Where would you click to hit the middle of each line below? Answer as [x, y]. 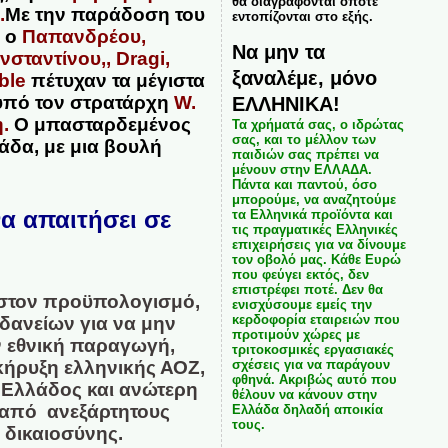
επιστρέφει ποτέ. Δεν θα [307, 289]
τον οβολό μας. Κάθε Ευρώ [316, 259]
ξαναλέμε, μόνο [304, 77]
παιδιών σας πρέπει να [305, 154]
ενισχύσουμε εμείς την [301, 304]
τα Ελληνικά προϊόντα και [312, 214]
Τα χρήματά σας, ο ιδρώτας [317, 124]
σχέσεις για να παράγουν [310, 364]
